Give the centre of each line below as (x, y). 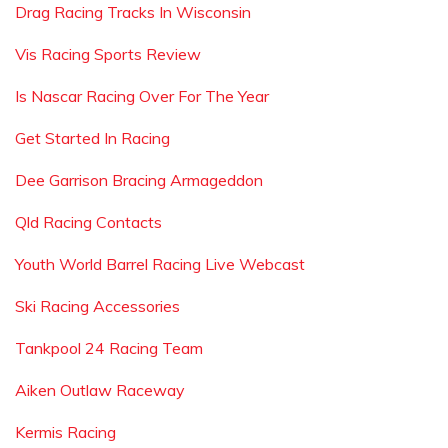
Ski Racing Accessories (97, 306)
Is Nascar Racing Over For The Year (142, 96)
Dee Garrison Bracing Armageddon (139, 180)
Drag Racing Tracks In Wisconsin (133, 12)
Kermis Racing (65, 432)
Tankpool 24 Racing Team (109, 348)
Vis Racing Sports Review (108, 54)
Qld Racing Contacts (88, 222)
